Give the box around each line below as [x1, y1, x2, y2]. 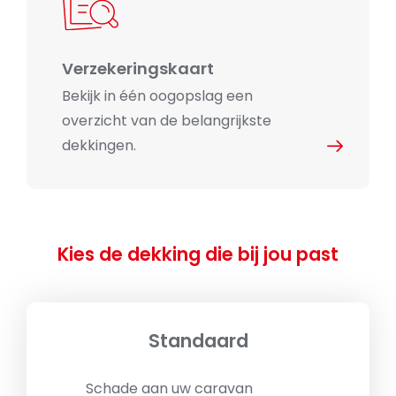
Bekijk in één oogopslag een [62, 86, 253, 107]
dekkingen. [62, 135, 136, 156]
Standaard [148, 328, 248, 354]
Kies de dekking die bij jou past [57, 241, 339, 268]
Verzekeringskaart [62, 57, 214, 80]
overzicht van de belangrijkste [62, 110, 271, 132]
